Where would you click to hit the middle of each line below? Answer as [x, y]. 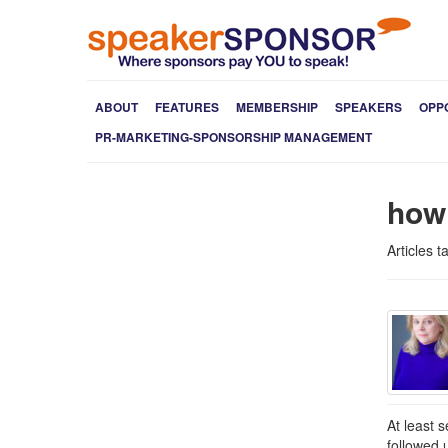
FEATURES [187, 107]
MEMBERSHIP [277, 107]
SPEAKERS [368, 107]
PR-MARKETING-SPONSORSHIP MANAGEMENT [233, 137]
